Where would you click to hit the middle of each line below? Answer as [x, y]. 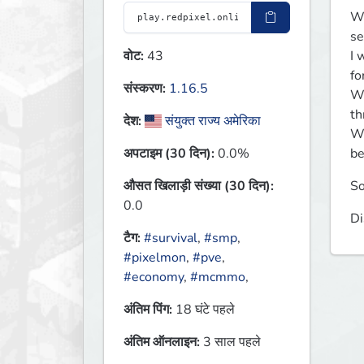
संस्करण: [145, 89]
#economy [154, 277]
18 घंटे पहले [204, 310]
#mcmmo [218, 277]
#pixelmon [155, 258]
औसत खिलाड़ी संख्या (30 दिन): [199, 186]
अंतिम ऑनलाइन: [162, 342]
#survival [171, 238]
